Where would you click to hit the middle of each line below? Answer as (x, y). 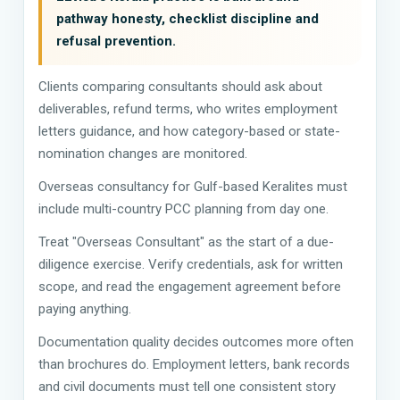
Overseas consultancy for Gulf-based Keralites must (193, 186)
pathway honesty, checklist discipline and (187, 18)
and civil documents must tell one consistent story (187, 386)
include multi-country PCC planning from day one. (183, 208)
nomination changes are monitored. (143, 153)
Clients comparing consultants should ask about (180, 86)
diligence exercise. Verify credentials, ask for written (191, 264)
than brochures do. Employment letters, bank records (194, 364)
